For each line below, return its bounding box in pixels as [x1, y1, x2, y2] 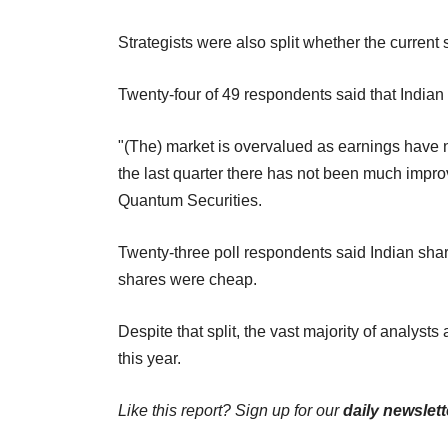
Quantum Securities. [118, 191, 262, 209]
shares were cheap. [118, 270, 257, 288]
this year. [118, 349, 181, 367]
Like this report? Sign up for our [118, 401, 343, 419]
